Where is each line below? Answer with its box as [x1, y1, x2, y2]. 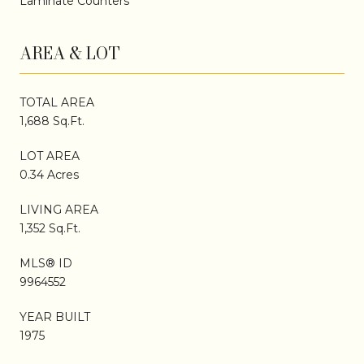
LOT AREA [19, 148, 80, 163]
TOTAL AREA [19, 94, 94, 110]
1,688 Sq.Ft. [19, 113, 84, 128]
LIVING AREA [19, 201, 98, 217]
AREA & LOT [19, 40, 120, 66]
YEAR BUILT [19, 309, 90, 324]
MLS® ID [19, 255, 72, 271]
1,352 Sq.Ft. [19, 220, 80, 236]
